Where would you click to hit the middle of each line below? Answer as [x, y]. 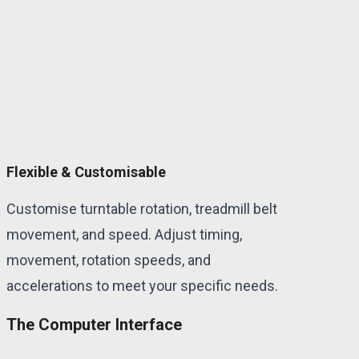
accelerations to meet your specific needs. [142, 286]
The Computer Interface [94, 325]
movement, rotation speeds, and [109, 260]
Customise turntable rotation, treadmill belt [142, 209]
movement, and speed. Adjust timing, [124, 235]
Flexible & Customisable [86, 172]
